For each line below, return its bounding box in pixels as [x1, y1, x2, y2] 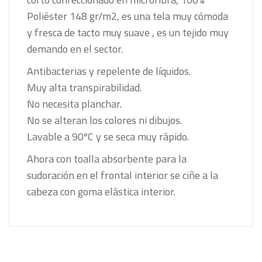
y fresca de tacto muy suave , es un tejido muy [27, 24, 229, 40]
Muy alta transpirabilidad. [27, 79, 142, 95]
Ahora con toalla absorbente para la [27, 150, 187, 167]
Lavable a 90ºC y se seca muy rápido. [27, 128, 191, 144]
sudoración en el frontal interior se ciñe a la [27, 167, 218, 183]
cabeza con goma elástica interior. [27, 183, 175, 199]
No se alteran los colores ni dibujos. [27, 112, 182, 128]
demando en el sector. [27, 40, 123, 57]
